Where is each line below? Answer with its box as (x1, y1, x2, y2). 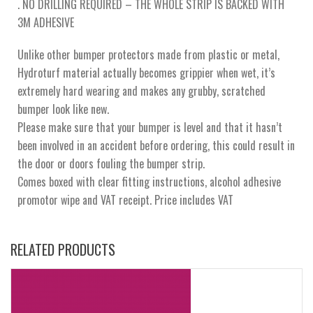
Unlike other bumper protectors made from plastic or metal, (17, 45, 279, 63)
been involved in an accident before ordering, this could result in (17, 136, 295, 154)
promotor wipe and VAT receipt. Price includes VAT (17, 191, 233, 208)
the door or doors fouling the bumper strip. (17, 154, 205, 172)
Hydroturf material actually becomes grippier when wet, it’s (17, 64, 275, 81)
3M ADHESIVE (17, 13, 74, 31)
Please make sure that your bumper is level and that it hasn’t (17, 118, 282, 136)
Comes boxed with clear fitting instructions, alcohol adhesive (17, 173, 281, 190)
